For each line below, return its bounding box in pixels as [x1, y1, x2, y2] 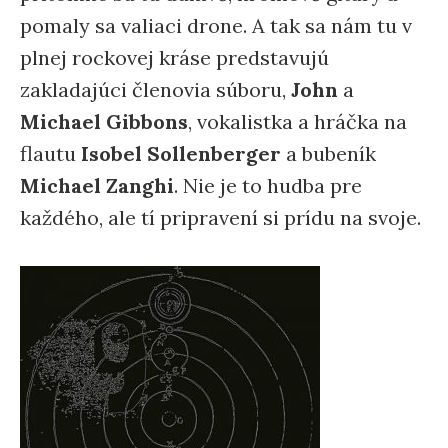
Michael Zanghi [20, 173, 174, 198]
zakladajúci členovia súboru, [20, 77, 291, 102]
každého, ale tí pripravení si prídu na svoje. [20, 205, 421, 230]
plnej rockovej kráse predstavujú [20, 45, 329, 70]
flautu [20, 141, 81, 166]
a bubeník [281, 141, 376, 166]
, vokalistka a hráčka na [188, 109, 407, 134]
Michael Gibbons [20, 109, 188, 134]
